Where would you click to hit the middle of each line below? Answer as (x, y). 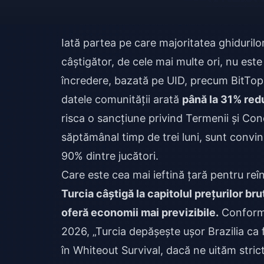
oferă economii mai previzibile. (140, 212)
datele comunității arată (122, 99)
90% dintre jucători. (110, 156)
